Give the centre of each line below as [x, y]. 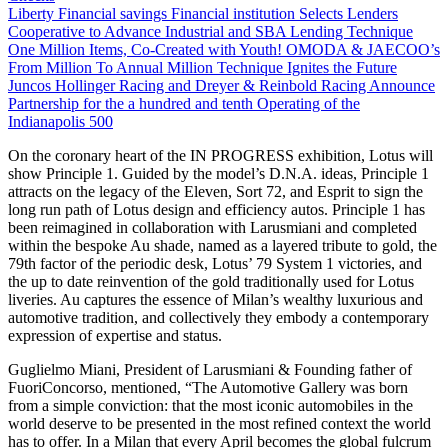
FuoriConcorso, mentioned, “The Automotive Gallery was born [208, 388]
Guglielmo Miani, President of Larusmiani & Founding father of [210, 370]
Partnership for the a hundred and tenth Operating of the [184, 104]
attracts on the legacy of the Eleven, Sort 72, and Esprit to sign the [215, 192]
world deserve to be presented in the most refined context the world [219, 424]
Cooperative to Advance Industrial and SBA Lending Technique [210, 32]
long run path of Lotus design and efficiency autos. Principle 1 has [216, 210]
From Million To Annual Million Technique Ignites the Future [202, 68]
